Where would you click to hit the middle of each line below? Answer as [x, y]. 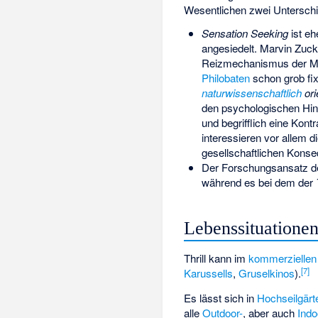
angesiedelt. [230, 48]
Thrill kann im [216, 258]
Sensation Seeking [245, 33]
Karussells [209, 273]
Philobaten [225, 78]
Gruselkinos [267, 273]
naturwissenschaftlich [251, 93]
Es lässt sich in [221, 298]
